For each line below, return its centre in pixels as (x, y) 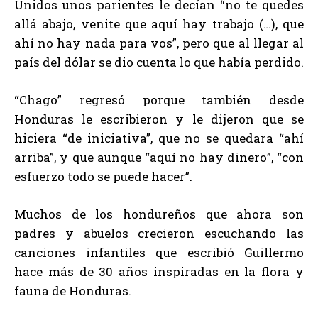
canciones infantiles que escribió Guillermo (159, 253)
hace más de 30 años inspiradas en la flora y (159, 272)
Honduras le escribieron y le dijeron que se (159, 119)
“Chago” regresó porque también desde (159, 100)
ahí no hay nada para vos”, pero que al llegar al (159, 43)
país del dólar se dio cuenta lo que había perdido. (159, 62)
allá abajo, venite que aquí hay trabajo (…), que (159, 24)
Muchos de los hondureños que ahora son (159, 214)
